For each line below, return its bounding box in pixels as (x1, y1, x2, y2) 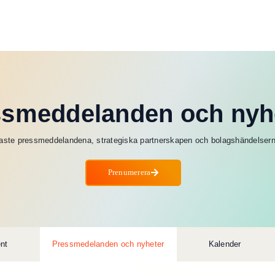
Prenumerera (107, 168, 151, 177)
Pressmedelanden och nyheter (52, 239, 165, 249)
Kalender (208, 239, 241, 249)
